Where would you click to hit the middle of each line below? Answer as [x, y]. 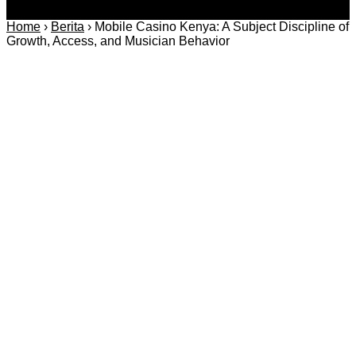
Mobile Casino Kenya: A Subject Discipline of [222, 26]
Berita [68, 26]
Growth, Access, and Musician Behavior [118, 41]
